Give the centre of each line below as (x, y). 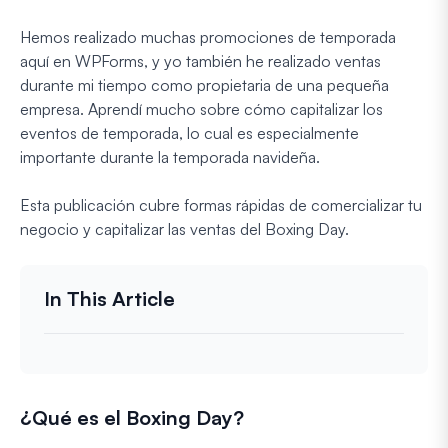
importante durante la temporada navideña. (170, 156)
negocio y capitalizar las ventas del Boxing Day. (184, 228)
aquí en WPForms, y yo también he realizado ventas (200, 60)
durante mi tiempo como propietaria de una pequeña (204, 84)
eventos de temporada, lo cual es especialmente (189, 132)
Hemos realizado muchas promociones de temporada (208, 36)
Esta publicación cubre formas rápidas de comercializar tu (221, 204)
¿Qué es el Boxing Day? (132, 417)
